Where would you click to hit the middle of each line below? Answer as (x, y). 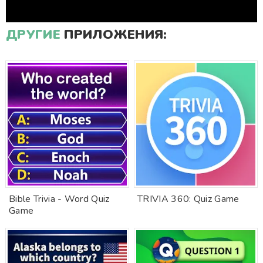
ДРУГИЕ (33, 35)
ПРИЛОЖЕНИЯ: (114, 35)
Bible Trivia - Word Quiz (59, 199)
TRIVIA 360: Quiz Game (188, 199)
